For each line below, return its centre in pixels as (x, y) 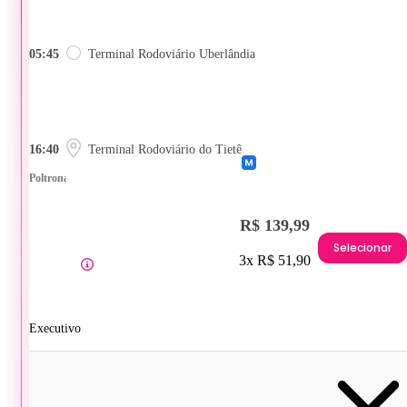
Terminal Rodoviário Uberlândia (172, 54)
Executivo (55, 328)
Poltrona (49, 178)
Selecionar (362, 248)
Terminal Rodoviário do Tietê (165, 149)
